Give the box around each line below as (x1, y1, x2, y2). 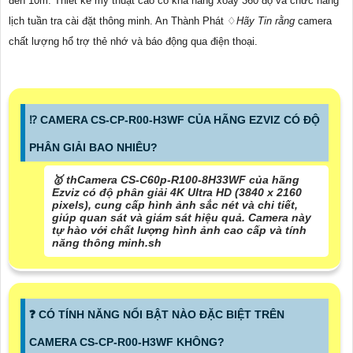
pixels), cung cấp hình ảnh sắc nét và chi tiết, (52, 199, 298, 212)
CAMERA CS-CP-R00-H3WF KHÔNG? (29, 336, 225, 349)
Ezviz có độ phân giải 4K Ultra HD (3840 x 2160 (52, 186, 302, 199)
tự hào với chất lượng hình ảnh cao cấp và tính (52, 224, 307, 237)
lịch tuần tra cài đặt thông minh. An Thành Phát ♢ (9, 15, 236, 28)
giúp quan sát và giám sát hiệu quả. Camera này (52, 211, 311, 225)
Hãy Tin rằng (236, 15, 295, 28)
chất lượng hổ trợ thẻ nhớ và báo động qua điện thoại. (9, 35, 258, 48)
